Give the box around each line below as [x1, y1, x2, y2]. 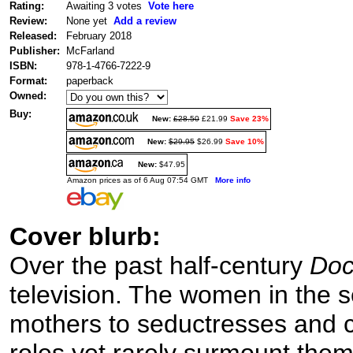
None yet [66, 14, 113, 27]
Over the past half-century [9, 251, 310, 280]
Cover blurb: [9, 221, 161, 251]
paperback [66, 74, 113, 87]
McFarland [66, 44, 114, 57]
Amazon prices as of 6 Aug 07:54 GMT [67, 175, 215, 184]
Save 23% [230, 113, 269, 123]
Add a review [113, 14, 176, 27]
